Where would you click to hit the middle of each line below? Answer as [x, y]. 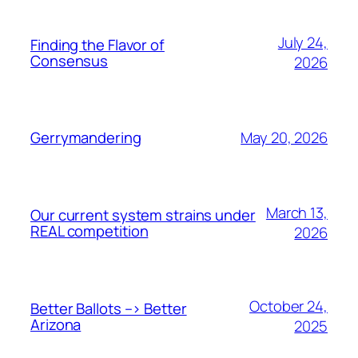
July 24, [302, 42]
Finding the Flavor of [97, 44]
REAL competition [89, 231]
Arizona [56, 324]
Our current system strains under [143, 215]
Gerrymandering [86, 138]
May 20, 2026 [284, 137]
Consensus [70, 60]
